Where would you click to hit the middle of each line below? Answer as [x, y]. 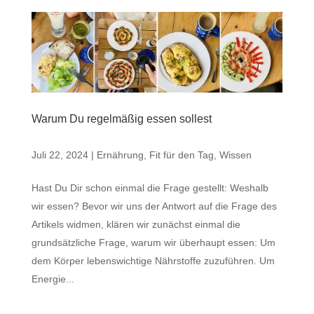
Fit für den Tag [181, 155]
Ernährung [120, 155]
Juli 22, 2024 [60, 155]
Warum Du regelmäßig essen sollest [121, 118]
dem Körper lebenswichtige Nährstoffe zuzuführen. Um [153, 260]
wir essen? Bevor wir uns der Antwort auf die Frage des [154, 206]
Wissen [235, 155]
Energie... [53, 279]
